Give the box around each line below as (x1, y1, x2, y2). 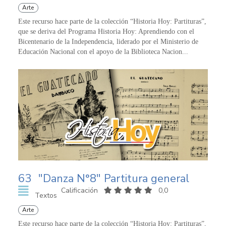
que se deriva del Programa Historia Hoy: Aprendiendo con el (18, 28, 194, 36)
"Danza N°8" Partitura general (38, 171, 189, 186)
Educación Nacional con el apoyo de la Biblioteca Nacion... (18, 48, 188, 56)
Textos (34, 190, 57, 200)
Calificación (61, 185, 100, 195)
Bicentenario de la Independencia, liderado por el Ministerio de (18, 38, 198, 46)
